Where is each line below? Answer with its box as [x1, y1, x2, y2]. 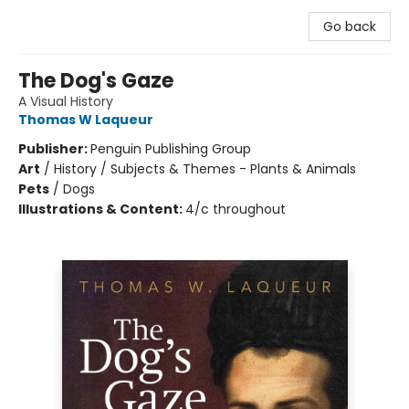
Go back [323, 17, 376, 36]
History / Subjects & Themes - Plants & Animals [54, 160, 356, 178]
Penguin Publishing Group [90, 140, 251, 158]
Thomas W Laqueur [18, 110, 153, 129]
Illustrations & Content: [18, 200, 185, 218]
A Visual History [18, 92, 113, 110]
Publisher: [18, 140, 90, 158]
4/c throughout [185, 200, 286, 218]
